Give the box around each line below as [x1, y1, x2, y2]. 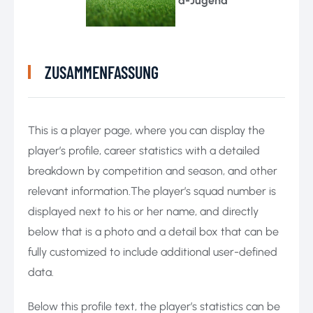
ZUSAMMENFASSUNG [45, 61, 159, 82]
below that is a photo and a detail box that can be [28, 224, 279, 238]
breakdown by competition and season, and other [28, 163, 277, 177]
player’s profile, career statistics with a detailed [28, 143, 260, 157]
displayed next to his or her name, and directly [28, 204, 259, 218]
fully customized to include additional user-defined [28, 245, 277, 259]
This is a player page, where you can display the [28, 123, 265, 137]
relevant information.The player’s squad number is [28, 184, 276, 198]
